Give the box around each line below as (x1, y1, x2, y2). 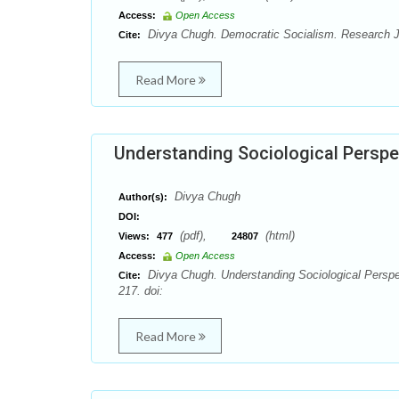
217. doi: (118, 284, 163, 297)
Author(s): (118, 191, 167, 202)
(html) (262, 229, 295, 242)
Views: (118, 231, 150, 241)
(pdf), (176, 229, 232, 242)
